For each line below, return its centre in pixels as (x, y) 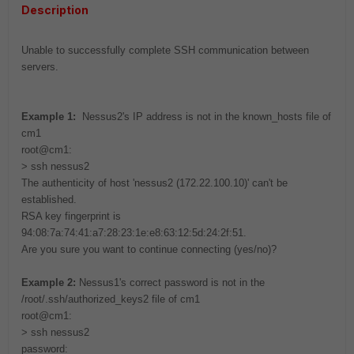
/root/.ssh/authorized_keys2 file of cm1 (111, 299)
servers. (40, 67)
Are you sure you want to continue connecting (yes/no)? (149, 249)
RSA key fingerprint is (71, 216)
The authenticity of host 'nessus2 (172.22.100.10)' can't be (154, 183)
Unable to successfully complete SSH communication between (165, 50)
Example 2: (49, 282)
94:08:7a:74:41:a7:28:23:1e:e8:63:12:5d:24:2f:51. (134, 233)
